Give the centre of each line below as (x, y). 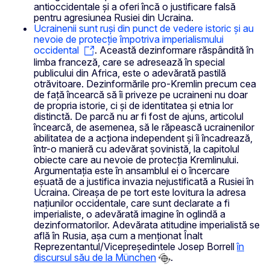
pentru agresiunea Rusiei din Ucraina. (114, 18)
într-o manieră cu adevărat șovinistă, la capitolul (137, 149)
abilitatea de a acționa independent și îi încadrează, (143, 138)
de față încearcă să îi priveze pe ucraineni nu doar (141, 95)
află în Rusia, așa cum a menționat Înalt (118, 236)
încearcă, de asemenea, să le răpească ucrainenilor (144, 127)
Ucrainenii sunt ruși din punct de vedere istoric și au (144, 29)
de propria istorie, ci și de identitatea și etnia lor (133, 106)
